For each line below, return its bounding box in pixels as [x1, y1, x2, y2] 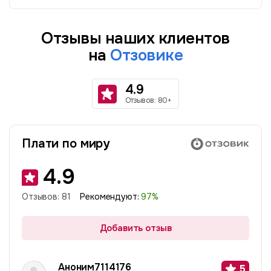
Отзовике [110, 45, 183, 66]
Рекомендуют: [80, 192, 142, 203]
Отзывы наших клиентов [41, 28, 230, 49]
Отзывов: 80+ [125, 95, 172, 105]
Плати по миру [22, 136, 110, 152]
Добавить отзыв [99, 221, 172, 234]
